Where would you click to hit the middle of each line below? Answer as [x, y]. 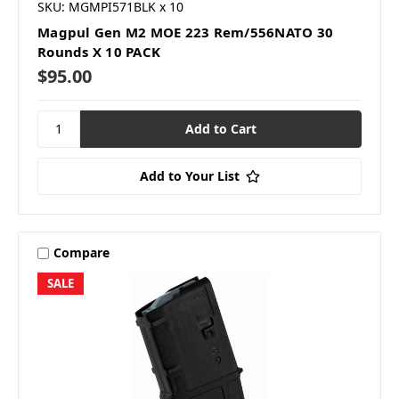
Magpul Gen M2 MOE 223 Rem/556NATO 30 [185, 32]
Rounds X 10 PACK [99, 51]
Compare [81, 253]
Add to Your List [189, 175]
